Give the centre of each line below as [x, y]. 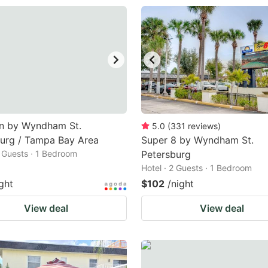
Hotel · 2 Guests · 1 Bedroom [197, 168]
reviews [203, 126]
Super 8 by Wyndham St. [197, 140]
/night [181, 184]
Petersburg [166, 154]
